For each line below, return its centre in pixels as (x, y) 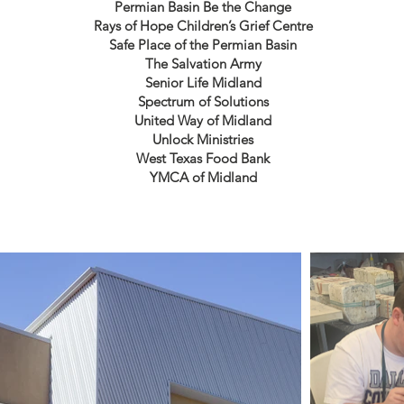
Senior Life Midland (203, 83)
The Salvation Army (203, 64)
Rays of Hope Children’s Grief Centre (203, 26)
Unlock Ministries (203, 139)
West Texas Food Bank (203, 158)
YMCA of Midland (203, 177)
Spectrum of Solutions (203, 101)
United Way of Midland (203, 120)
